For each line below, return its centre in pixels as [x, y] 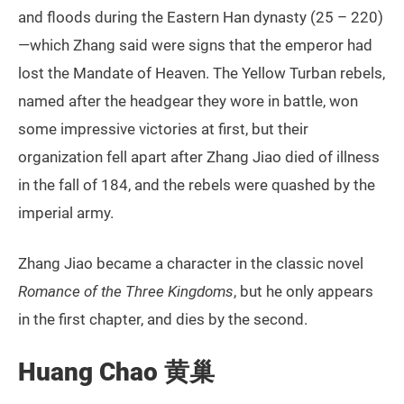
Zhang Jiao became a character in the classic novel [191, 264]
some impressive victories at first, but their [163, 129]
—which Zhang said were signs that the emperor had [195, 46]
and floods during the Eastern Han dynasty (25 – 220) [201, 18]
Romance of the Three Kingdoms [126, 292]
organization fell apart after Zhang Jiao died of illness [199, 157]
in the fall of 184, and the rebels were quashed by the [197, 185]
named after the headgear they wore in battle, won [188, 101]
